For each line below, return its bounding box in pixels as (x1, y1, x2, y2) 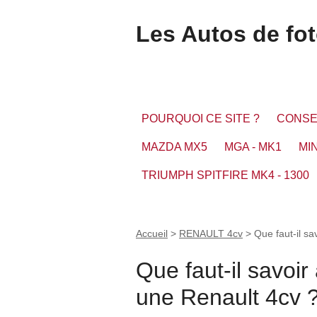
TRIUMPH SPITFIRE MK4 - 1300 (142, 169, 309, 182)
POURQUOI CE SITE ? (142, 113, 260, 125)
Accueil (136, 228, 168, 240)
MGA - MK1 (224, 141, 282, 154)
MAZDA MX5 (142, 141, 207, 154)
